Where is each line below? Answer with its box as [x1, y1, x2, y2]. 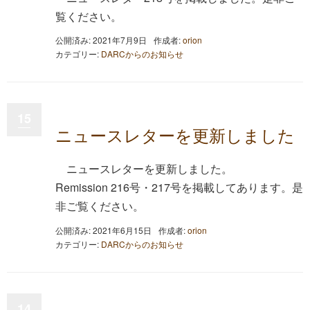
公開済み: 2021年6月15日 [55, 224, 152, 236]
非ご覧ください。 [55, 198, 144, 214]
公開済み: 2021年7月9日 [55, 34, 147, 46]
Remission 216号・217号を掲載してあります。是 [55, 179, 303, 195]
